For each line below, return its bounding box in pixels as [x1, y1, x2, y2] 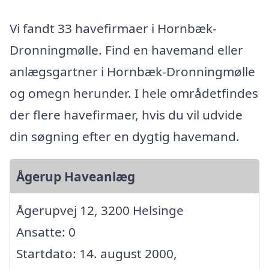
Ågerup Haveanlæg [16, 168, 135, 185]
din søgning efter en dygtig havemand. [10, 127, 240, 145]
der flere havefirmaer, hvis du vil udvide [10, 106, 243, 123]
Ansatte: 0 [16, 223, 76, 240]
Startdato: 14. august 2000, [16, 244, 177, 262]
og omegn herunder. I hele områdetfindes [10, 84, 258, 101]
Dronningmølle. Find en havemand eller [10, 41, 243, 58]
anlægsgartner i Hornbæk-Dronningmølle [10, 62, 255, 80]
